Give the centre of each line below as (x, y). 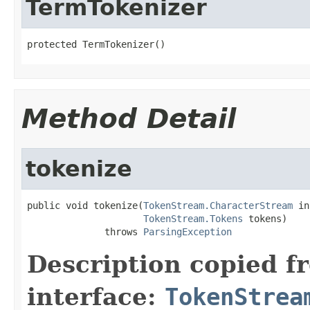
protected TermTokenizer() (96, 44)
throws (85, 231)
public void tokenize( (85, 205)
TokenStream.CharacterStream (218, 205)
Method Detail (129, 118)
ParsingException (188, 231)
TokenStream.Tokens (193, 218)
